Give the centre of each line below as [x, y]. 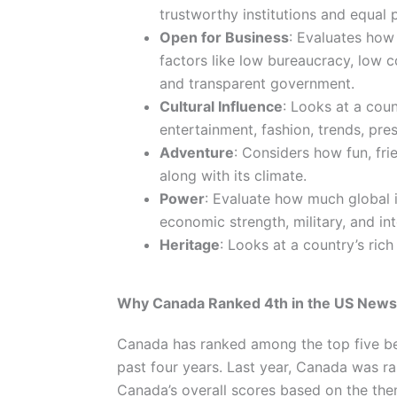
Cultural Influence [221, 106]
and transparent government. [257, 83]
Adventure [196, 152]
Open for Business [224, 37]
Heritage [189, 244]
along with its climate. [233, 175]
